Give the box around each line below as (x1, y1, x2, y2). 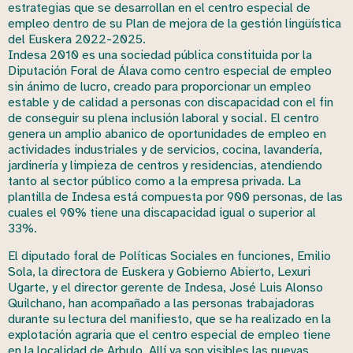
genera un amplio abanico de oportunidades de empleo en (8, 126, 326, 143)
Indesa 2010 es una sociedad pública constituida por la (8, 47, 312, 64)
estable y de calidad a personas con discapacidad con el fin (8, 95, 333, 111)
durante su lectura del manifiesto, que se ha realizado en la (8, 310, 331, 327)
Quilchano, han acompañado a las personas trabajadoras (8, 295, 314, 311)
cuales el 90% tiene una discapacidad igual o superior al (8, 205, 316, 221)
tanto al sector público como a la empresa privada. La (8, 173, 301, 190)
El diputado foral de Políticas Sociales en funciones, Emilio (8, 247, 331, 264)
